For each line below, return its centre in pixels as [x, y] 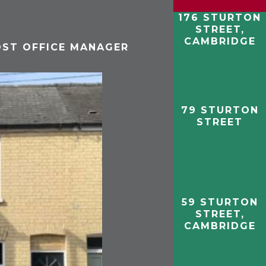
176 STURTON [220, 17]
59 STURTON [220, 202]
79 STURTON [220, 110]
